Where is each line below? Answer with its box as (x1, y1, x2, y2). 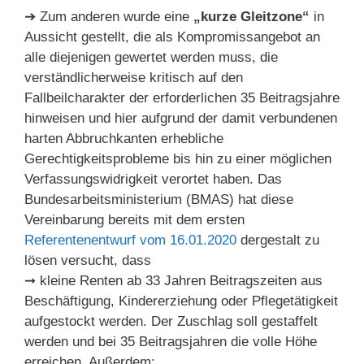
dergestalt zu (236, 232, 319, 249)
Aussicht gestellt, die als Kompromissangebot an (24, 29, 320, 45)
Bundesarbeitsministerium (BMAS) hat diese (24, 192, 293, 208)
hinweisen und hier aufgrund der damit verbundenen (24, 110, 337, 127)
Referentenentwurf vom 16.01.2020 (24, 232, 236, 249)
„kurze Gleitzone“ (193, 9, 310, 25)
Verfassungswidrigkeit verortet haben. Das (24, 171, 282, 188)
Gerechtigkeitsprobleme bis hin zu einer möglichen (24, 151, 331, 167)
